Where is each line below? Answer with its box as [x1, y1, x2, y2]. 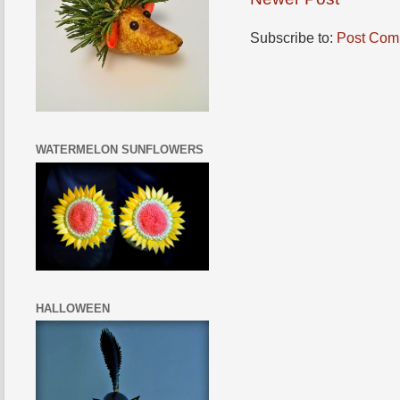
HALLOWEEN [36, 301, 110, 315]
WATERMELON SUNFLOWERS [36, 143, 204, 157]
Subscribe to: [250, 29, 337, 46]
